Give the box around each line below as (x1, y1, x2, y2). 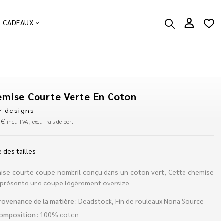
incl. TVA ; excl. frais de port (7, 117, 74, 125)
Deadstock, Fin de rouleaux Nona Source (78, 196, 204, 205)
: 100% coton (35, 209, 79, 219)
